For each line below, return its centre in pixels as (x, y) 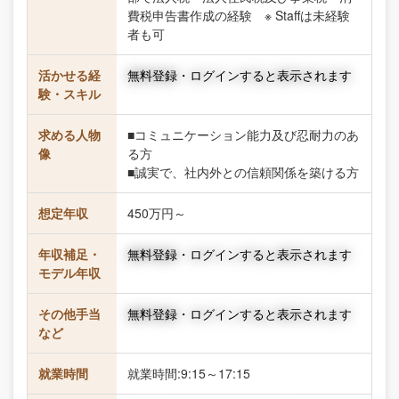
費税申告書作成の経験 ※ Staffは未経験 (239, 15)
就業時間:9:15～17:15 (189, 373)
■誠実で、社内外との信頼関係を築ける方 (243, 172)
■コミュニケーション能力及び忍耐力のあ (243, 134)
